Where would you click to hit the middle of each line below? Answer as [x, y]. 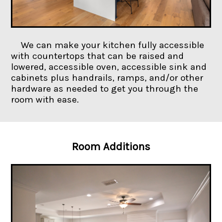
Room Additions [111, 147]
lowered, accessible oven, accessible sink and [109, 67]
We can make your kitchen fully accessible [113, 45]
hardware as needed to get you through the [105, 89]
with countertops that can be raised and [98, 56]
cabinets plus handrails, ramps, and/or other [107, 78]
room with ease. [45, 100]
